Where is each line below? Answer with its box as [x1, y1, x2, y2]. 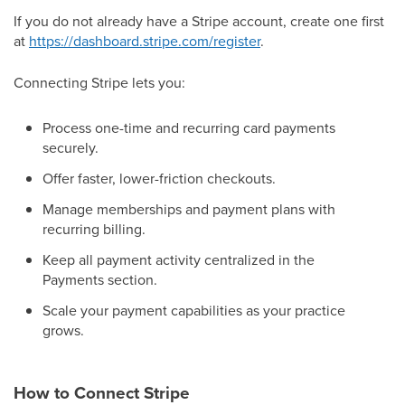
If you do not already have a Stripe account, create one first [14, 11, 384, 31]
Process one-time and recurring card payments [42, 118, 335, 137]
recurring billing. [42, 219, 146, 239]
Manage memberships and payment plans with [42, 199, 335, 219]
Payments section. [42, 269, 157, 289]
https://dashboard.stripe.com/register [29, 31, 260, 51]
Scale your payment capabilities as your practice [42, 300, 345, 320]
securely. [42, 137, 99, 157]
